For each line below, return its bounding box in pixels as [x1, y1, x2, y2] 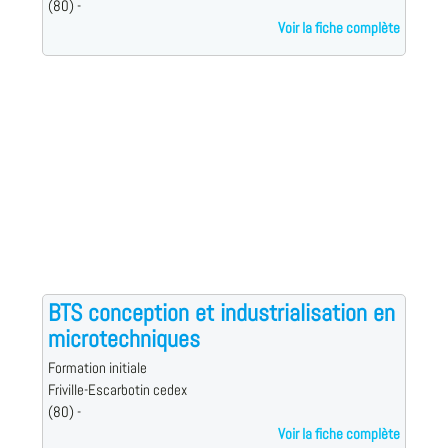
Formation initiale [47, 358, 147, 379]
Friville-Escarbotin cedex [47, 380, 187, 401]
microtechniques [47, 323, 200, 355]
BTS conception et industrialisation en [47, 297, 395, 329]
